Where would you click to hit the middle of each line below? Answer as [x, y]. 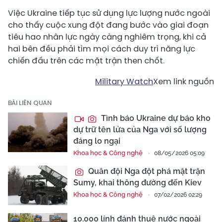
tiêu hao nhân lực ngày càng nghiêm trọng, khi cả [107, 37]
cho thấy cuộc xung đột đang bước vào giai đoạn [108, 25]
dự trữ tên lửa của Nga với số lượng [140, 130]
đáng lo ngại [97, 141]
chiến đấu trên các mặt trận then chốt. [86, 61]
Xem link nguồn [184, 82]
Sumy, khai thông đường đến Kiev [138, 183]
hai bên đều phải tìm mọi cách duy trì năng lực [102, 49]
